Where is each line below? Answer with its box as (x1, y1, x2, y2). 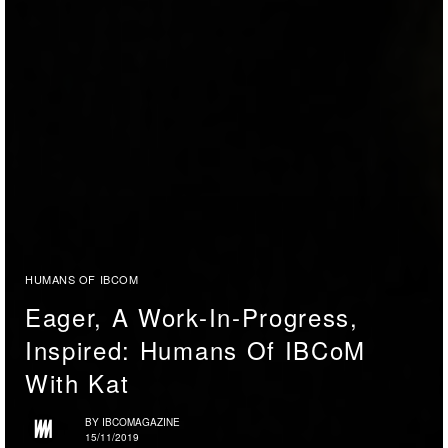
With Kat (25, 365, 130, 401)
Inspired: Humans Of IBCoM (25, 332, 366, 368)
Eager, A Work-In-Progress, (25, 299, 359, 335)
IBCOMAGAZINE (102, 414, 180, 429)
